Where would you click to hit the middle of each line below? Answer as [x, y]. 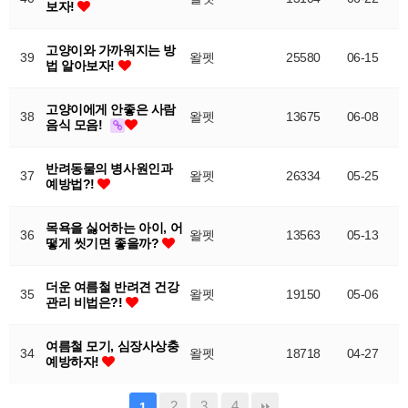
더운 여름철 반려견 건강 [112, 287]
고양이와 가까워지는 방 [111, 50]
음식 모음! [76, 125]
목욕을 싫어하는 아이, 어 [114, 228]
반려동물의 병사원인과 [109, 168]
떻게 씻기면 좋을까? [104, 243]
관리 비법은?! [86, 302]
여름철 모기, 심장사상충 [112, 346]
